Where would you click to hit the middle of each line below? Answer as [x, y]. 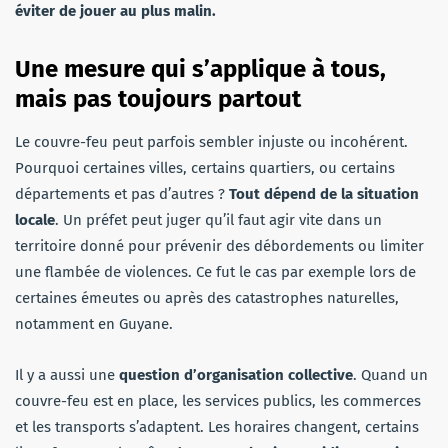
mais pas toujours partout [158, 98]
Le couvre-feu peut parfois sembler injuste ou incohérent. [211, 141]
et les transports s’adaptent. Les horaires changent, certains [217, 426]
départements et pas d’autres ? [122, 193]
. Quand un [390, 374]
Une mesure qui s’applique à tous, [200, 68]
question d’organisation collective [236, 374]
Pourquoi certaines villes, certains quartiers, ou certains [205, 167]
